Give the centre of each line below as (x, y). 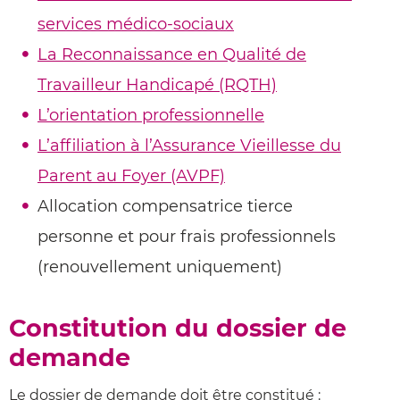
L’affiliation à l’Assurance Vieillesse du (189, 146)
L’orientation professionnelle (151, 115)
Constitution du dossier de (178, 328)
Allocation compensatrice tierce (165, 206)
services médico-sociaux (136, 24)
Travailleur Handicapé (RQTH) (157, 85)
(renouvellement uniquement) (160, 267)
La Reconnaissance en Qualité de (172, 54)
